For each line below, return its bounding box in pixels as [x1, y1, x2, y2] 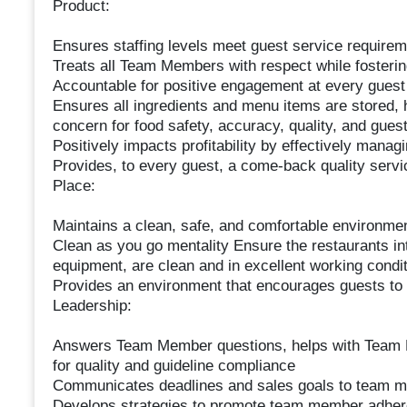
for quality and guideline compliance [52, 357, 295, 375]
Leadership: [52, 297, 132, 315]
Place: [52, 177, 95, 195]
